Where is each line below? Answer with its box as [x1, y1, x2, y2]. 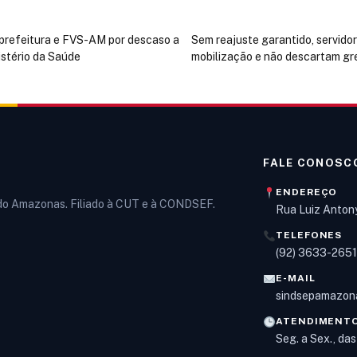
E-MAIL [276, 273, 316, 284]
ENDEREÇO [276, 186, 338, 198]
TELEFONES [276, 229, 343, 241]
